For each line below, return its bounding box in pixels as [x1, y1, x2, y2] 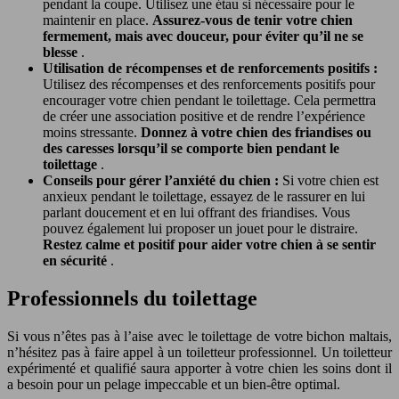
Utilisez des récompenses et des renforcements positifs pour [43, 77, 375, 93]
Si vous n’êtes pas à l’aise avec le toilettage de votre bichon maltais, [7, 329, 392, 345]
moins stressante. [43, 125, 141, 141]
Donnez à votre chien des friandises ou [141, 125, 371, 141]
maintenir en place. [43, 12, 152, 28]
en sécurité [43, 253, 110, 269]
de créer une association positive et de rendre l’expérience [43, 109, 365, 125]
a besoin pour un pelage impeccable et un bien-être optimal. [7, 377, 340, 393]
